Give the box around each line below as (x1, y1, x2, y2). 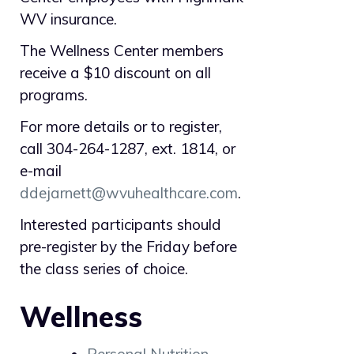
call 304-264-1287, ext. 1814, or (20, 139, 235, 159)
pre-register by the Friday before (20, 237, 237, 257)
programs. (20, 85, 88, 105)
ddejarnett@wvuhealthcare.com (20, 183, 238, 203)
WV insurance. (20, 9, 117, 29)
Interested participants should (20, 215, 221, 235)
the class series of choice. (20, 259, 188, 279)
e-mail (20, 161, 62, 181)
